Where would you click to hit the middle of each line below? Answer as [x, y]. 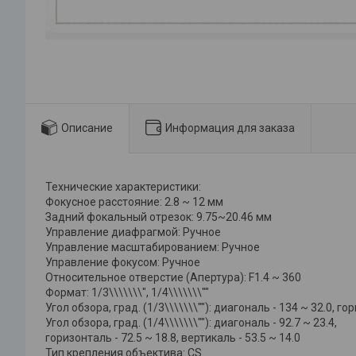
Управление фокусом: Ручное [123, 263]
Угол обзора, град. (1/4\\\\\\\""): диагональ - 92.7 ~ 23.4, [191, 323]
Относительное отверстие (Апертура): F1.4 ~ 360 [173, 278]
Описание [87, 128]
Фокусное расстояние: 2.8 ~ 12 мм [134, 202]
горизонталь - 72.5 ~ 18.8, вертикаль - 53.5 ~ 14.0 [173, 338]
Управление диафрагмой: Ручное [133, 232]
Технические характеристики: [123, 187]
